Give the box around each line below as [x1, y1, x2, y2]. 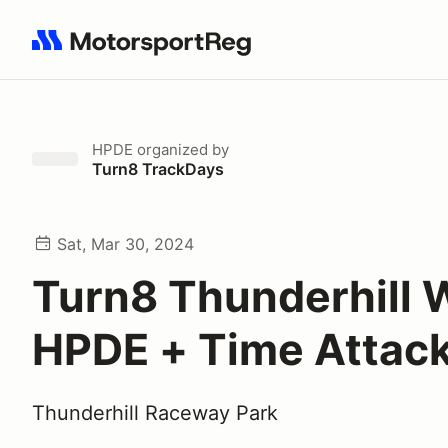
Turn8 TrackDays [92, 159, 224, 179]
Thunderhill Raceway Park [32, 401, 278, 425]
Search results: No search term [31, 41, 264, 61]
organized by [133, 140, 229, 159]
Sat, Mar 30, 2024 [57, 234, 194, 254]
